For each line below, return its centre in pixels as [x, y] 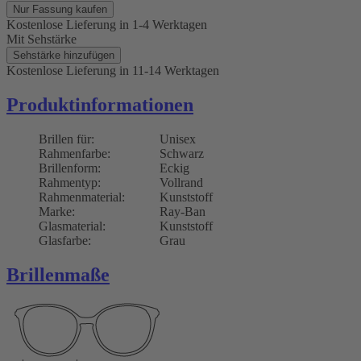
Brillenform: [70, 168]
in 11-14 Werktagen [169, 71]
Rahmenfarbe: [75, 154]
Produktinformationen [100, 105]
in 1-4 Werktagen [163, 25]
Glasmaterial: [72, 226]
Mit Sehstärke [41, 39]
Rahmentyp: [70, 183]
